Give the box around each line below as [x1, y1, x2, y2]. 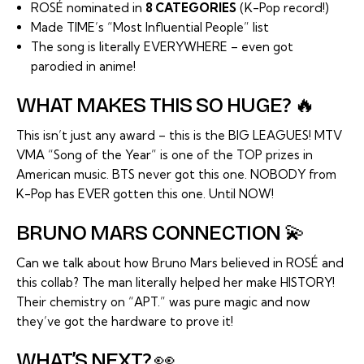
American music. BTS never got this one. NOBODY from [16, 166, 336, 182]
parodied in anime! [31, 58, 136, 74]
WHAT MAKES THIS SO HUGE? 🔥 [16, 92, 314, 118]
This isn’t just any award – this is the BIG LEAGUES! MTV [16, 127, 342, 143]
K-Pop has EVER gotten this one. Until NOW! [16, 185, 274, 201]
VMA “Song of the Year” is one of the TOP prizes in [16, 146, 313, 162]
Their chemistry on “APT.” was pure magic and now [16, 293, 310, 310]
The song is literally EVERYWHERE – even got [31, 38, 293, 54]
